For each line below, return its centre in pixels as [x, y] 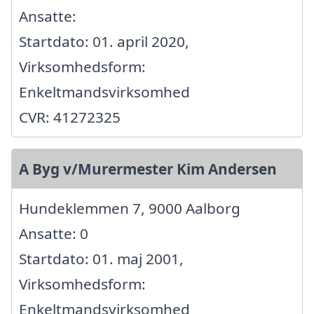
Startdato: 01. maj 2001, [101, 259]
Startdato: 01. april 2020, [104, 42]
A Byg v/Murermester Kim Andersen [148, 169]
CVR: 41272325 [70, 117]
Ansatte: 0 [54, 234]
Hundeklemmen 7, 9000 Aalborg [130, 209]
